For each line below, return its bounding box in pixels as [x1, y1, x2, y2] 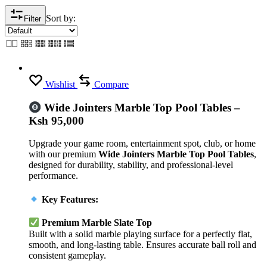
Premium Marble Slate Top [42, 218, 153, 228]
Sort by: [46, 13, 76, 23]
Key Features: [39, 194, 99, 205]
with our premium [29, 149, 98, 160]
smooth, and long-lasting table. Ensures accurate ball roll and [29, 239, 256, 250]
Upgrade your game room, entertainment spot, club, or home [29, 138, 256, 149]
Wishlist [45, 79, 75, 89]
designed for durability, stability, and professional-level [29, 160, 233, 170]
